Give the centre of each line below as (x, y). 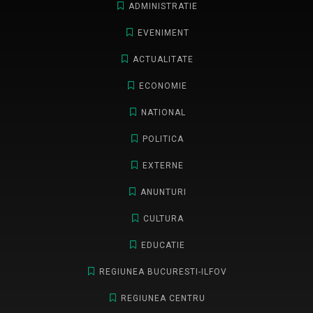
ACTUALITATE (163, 59)
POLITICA (163, 139)
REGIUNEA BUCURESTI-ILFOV (163, 271)
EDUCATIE (163, 245)
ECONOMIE (163, 86)
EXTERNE (163, 165)
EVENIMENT (163, 32)
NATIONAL (163, 112)
